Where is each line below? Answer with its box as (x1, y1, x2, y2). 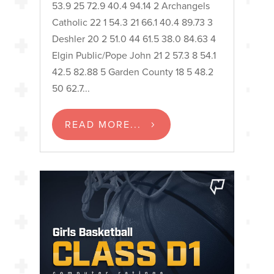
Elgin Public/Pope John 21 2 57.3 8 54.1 (51, 48, 216, 63)
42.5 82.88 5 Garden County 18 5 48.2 (51, 65, 213, 80)
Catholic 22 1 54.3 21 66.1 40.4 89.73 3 (51, 15, 213, 30)
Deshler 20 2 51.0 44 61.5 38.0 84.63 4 (51, 32, 216, 46)
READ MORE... (64, 117, 141, 131)
